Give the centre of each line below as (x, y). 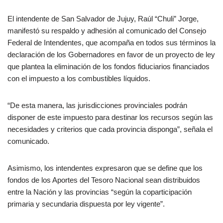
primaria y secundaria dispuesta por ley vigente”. (86, 204)
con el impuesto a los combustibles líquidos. (79, 79)
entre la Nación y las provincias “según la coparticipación (100, 192)
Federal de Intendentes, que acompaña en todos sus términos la (111, 43)
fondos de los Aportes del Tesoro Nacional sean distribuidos (104, 180)
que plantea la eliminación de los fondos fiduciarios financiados (109, 67)
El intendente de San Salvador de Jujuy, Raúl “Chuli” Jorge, (103, 19)
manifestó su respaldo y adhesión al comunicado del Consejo (107, 31)
